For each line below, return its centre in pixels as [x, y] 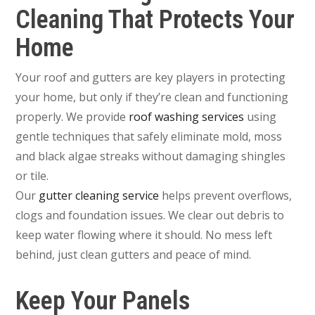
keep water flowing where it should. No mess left [144, 234]
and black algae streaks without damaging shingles [151, 156]
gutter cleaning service [99, 195]
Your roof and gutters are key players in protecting [151, 77]
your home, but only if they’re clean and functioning [152, 97]
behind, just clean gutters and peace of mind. [134, 254]
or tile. [32, 175]
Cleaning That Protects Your [155, 19]
